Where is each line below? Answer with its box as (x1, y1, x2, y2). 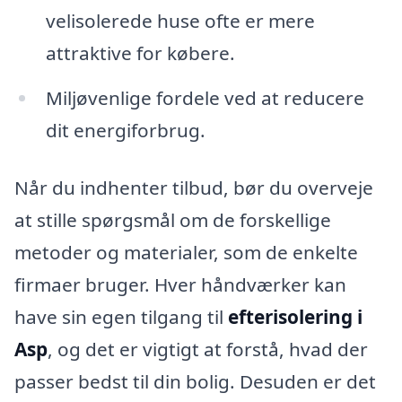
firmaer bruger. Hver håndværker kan (14, 271, 346, 297)
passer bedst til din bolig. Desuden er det (14, 368, 376, 394)
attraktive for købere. (45, 40, 235, 66)
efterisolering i (228, 303, 363, 329)
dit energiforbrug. (45, 118, 205, 144)
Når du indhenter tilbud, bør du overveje (14, 174, 373, 200)
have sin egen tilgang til (14, 303, 228, 329)
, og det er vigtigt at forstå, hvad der (48, 336, 368, 362)
